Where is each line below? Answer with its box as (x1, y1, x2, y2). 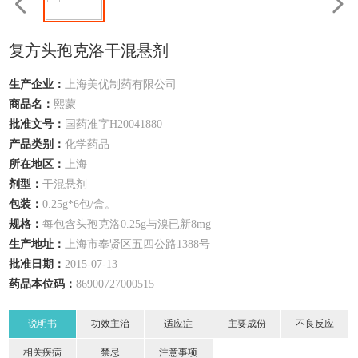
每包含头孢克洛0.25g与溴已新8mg (42, 218, 212, 230)
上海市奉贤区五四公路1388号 (65, 238, 211, 250)
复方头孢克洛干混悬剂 (9, 42, 169, 59)
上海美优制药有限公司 (65, 78, 177, 90)
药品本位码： (9, 278, 77, 290)
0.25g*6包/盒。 (42, 198, 117, 210)
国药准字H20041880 (65, 118, 163, 130)
